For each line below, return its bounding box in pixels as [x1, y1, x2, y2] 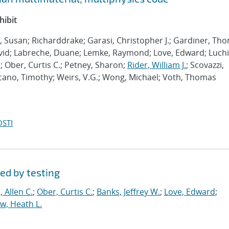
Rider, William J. [127, 59, 186, 71]
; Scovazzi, [186, 59, 224, 71]
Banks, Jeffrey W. [97, 186, 160, 197]
